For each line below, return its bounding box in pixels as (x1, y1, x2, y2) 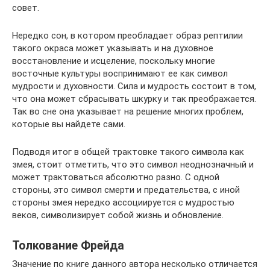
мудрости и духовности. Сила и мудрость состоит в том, (12, 81, 256, 92)
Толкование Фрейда (12, 239, 124, 253)
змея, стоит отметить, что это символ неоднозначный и (12, 159, 254, 170)
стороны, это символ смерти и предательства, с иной (12, 184, 240, 195)
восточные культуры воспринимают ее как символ (12, 68, 228, 79)
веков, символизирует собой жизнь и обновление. (12, 210, 224, 221)
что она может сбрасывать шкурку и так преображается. (12, 93, 256, 104)
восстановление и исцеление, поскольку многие (12, 55, 215, 66)
